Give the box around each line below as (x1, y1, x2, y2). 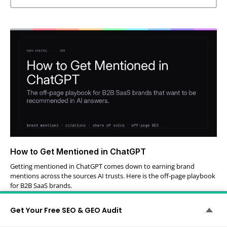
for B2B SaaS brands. (10, 181, 72, 191)
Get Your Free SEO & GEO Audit (10, 205, 122, 215)
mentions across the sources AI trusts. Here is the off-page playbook (10, 172, 215, 181)
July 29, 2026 (72, 198, 116, 208)
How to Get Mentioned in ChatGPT (10, 146, 146, 157)
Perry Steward (25, 198, 73, 208)
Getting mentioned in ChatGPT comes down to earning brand (10, 162, 195, 171)
